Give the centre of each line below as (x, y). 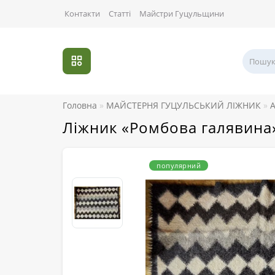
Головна (80, 106)
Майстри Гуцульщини (182, 14)
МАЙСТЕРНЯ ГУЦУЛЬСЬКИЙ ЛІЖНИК (184, 106)
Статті (120, 14)
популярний (179, 166)
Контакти (82, 14)
